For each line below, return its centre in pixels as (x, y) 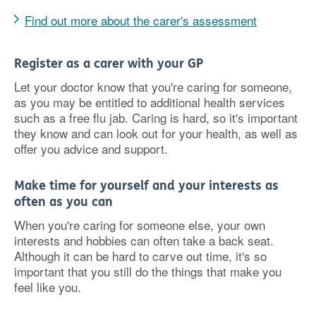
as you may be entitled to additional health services (150, 102)
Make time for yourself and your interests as (146, 186)
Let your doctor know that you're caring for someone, (153, 86)
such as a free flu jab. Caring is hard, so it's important (156, 117)
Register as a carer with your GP (109, 63)
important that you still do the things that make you (148, 271)
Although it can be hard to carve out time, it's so (140, 256)
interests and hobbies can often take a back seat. (144, 240)
